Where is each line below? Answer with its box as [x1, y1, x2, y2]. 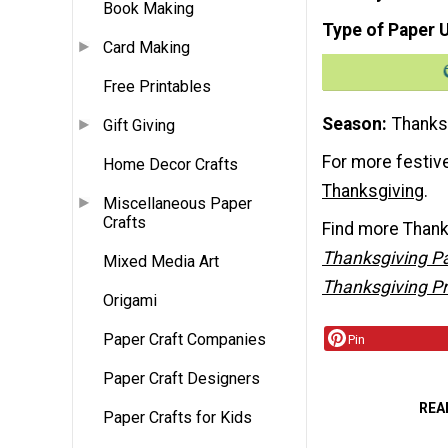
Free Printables [103, 77, 211, 97]
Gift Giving [103, 116, 175, 136]
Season [322, 113, 382, 134]
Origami [103, 291, 157, 311]
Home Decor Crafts [103, 155, 238, 175]
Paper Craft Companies [103, 330, 266, 350]
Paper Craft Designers [103, 369, 260, 389]
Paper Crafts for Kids [103, 408, 252, 428]
